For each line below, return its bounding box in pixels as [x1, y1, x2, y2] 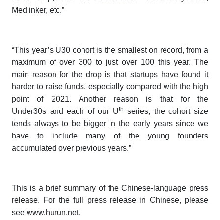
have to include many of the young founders [12, 132, 208, 140]
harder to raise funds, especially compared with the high [12, 82, 208, 91]
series [123, 107, 149, 116]
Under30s [12, 107, 46, 116]
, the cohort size [148, 107, 209, 116]
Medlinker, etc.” [12, 6, 64, 15]
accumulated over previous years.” [12, 144, 131, 153]
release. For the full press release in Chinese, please [12, 196, 208, 205]
